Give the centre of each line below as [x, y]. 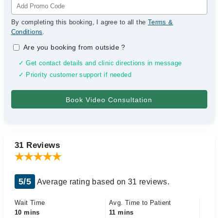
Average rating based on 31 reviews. [102, 182]
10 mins [27, 212]
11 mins [121, 212]
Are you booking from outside [73, 47]
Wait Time [30, 203]
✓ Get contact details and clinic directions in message [100, 63]
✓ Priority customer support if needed [75, 75]
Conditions [27, 32]
